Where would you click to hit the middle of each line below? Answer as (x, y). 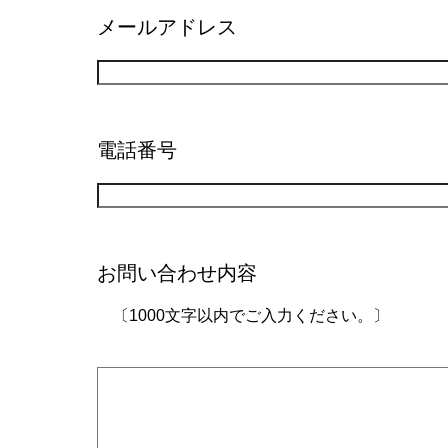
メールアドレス (167, 27)
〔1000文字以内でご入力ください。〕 (251, 315)
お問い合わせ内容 (177, 273)
